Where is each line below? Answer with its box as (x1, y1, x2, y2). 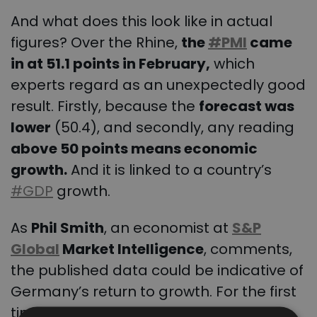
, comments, (204, 238, 292, 259)
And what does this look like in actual (11, 11, 272, 32)
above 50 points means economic (11, 139, 258, 159)
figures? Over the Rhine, (11, 33, 181, 53)
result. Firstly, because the (11, 96, 199, 117)
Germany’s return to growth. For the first (11, 281, 296, 301)
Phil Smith (31, 217, 104, 238)
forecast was (199, 96, 294, 117)
